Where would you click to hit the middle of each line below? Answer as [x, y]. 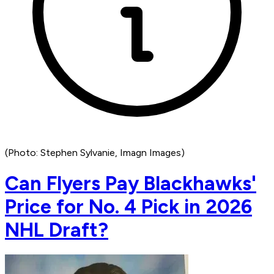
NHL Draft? [57, 230]
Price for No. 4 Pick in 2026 [128, 206]
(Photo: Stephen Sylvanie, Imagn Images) [95, 153]
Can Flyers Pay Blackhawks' [131, 183]
